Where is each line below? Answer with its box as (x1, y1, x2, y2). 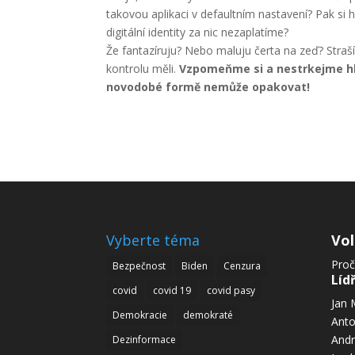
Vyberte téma (106, 230, 200, 250)
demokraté (183, 307, 234, 322)
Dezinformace (113, 332, 177, 346)
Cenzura (223, 258, 261, 273)
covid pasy (207, 283, 256, 297)
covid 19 (153, 283, 192, 297)
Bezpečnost (113, 258, 166, 273)
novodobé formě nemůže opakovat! (106, 79, 311, 94)
